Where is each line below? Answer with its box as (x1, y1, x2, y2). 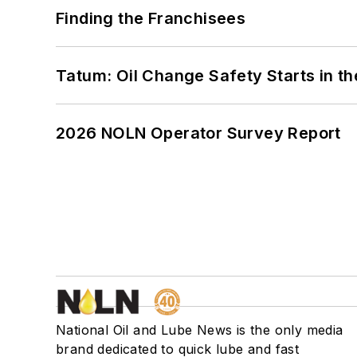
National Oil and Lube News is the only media (56, 321, 343, 338)
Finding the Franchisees (56, 8, 246, 28)
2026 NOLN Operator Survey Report (56, 123, 341, 143)
